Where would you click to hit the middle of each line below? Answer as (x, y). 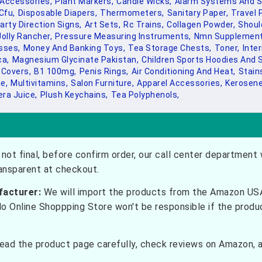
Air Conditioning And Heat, (183, 71)
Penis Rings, (104, 71)
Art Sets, (102, 25)
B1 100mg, (55, 71)
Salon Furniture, (102, 83)
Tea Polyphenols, (145, 95)
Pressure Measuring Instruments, (123, 36)
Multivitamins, (39, 83)
